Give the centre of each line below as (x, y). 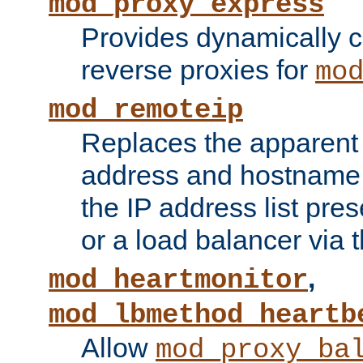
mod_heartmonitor (178, 281)
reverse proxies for (198, 70)
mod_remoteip (146, 111)
